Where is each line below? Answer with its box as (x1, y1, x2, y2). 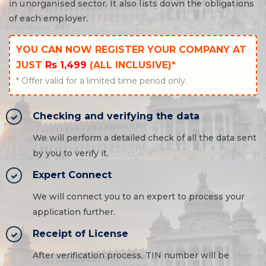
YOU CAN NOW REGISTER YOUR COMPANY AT (16, 44, 246, 55)
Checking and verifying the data (33, 110, 199, 122)
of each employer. (9, 13, 88, 24)
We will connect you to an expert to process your (33, 191, 245, 202)
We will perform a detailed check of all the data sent (33, 132, 256, 143)
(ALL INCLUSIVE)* (87, 59, 176, 71)
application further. (33, 207, 115, 217)
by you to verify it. (33, 148, 109, 159)
